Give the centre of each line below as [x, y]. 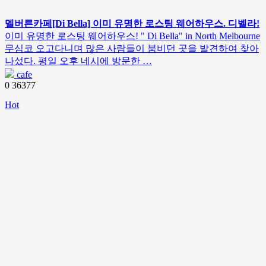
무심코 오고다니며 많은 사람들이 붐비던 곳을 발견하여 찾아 [132, 48]
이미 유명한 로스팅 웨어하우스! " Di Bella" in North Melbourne [132, 36]
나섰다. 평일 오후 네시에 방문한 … [78, 61]
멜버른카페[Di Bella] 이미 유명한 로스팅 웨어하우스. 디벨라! [132, 23]
